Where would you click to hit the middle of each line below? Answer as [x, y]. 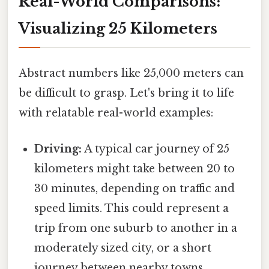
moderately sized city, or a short [123, 248]
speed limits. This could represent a [132, 208]
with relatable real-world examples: [116, 113]
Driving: [58, 149]
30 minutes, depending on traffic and [135, 188]
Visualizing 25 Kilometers [118, 29]
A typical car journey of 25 [156, 149]
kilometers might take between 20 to [135, 168]
